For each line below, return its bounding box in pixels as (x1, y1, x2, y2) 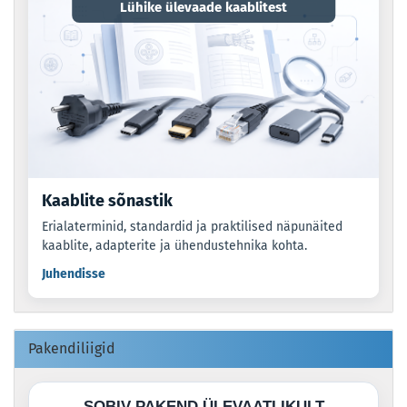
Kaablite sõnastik (42, 191, 173, 212)
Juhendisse (42, 266, 105, 283)
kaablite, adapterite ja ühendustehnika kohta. (42, 238, 307, 254)
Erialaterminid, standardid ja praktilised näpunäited (42, 219, 342, 235)
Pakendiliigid (28, 340, 115, 358)
